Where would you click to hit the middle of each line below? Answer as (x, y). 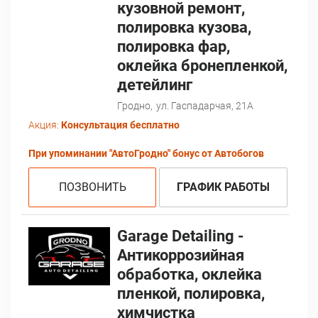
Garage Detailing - (180, 236)
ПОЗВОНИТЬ (92, 187)
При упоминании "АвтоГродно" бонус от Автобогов (146, 154)
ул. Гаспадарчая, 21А (204, 106)
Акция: (44, 125)
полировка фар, (173, 47)
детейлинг (154, 85)
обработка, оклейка (189, 275)
